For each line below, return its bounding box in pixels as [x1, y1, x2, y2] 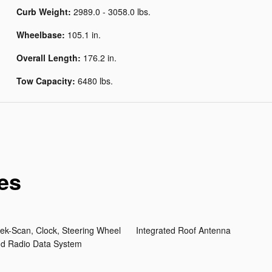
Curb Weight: [16, 5, 73, 18]
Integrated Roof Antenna [136, 224, 231, 237]
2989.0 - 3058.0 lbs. [73, 5, 151, 18]
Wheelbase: [16, 29, 67, 41]
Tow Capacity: [16, 75, 78, 87]
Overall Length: [16, 52, 83, 64]
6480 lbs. [77, 75, 113, 87]
